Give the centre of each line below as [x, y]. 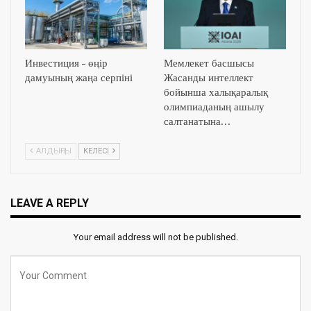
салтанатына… [197, 122]
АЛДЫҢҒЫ [53, 151]
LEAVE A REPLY [50, 203]
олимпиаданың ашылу [214, 108]
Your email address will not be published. [155, 237]
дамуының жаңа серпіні [79, 78]
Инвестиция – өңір [66, 64]
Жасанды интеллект [209, 78]
